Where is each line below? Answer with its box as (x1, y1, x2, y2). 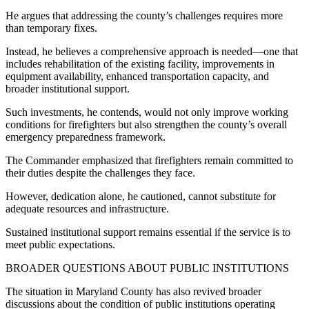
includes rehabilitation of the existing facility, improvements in (6, 57, 275, 70)
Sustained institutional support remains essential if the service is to (6, 226, 290, 238)
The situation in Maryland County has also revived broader (6, 285, 261, 297)
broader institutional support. (6, 82, 130, 94)
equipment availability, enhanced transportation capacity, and (6, 70, 269, 82)
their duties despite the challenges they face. (6, 166, 195, 179)
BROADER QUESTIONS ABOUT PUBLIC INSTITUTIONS (6, 261, 289, 274)
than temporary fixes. (6, 21, 97, 34)
